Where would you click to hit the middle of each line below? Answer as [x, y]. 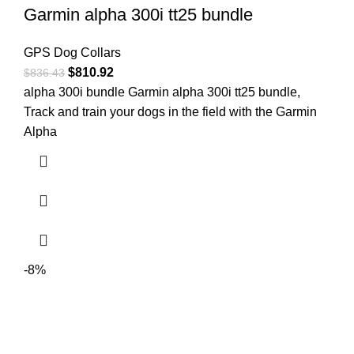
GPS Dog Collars [72, 53]
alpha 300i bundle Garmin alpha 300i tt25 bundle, [162, 92]
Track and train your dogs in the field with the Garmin [170, 112]
